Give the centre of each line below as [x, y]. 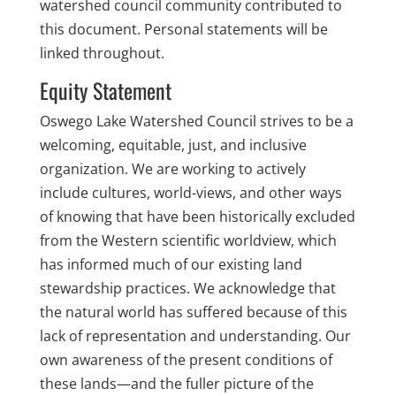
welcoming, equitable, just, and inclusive [173, 145]
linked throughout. [102, 53]
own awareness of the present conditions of [186, 360]
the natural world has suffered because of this [193, 312]
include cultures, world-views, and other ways [190, 193]
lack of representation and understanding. [182, 336]
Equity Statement [105, 90]
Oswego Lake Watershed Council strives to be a [196, 121]
